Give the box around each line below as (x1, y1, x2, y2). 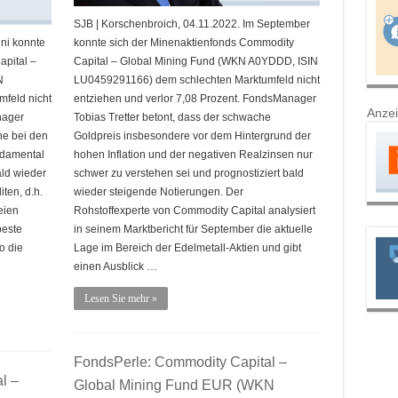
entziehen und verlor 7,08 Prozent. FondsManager (73, 92, 316, 105)
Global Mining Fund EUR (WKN (73, 378, 275, 393)
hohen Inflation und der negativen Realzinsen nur (73, 147, 313, 161)
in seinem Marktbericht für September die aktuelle (73, 222, 313, 235)
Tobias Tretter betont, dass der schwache (73, 110, 271, 123)
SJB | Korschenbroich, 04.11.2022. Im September (73, 17, 310, 30)
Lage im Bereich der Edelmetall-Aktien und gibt (73, 241, 301, 254)
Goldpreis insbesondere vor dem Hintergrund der (73, 129, 311, 142)
